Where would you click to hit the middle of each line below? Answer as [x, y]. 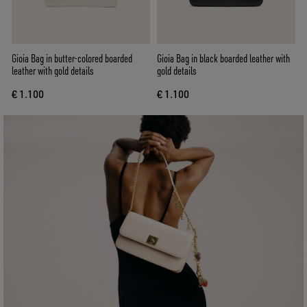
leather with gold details [53, 71]
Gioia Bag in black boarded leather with [223, 59]
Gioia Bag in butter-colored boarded [72, 59]
